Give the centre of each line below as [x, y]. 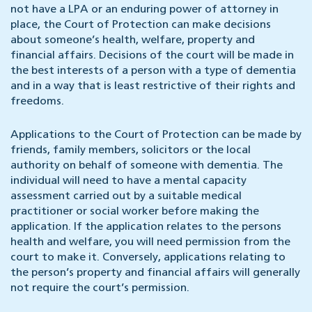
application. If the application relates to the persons [146, 227]
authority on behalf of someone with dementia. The [147, 166]
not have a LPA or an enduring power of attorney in [145, 10]
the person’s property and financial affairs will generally [155, 273]
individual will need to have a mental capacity [128, 181]
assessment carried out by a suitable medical [126, 197]
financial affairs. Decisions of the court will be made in [152, 56]
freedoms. [37, 102]
